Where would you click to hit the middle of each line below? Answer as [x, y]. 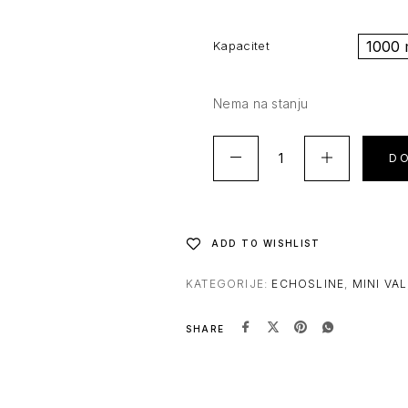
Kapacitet [241, 46]
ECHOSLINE [308, 284]
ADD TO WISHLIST [266, 243]
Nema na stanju [261, 103]
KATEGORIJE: [229, 284]
